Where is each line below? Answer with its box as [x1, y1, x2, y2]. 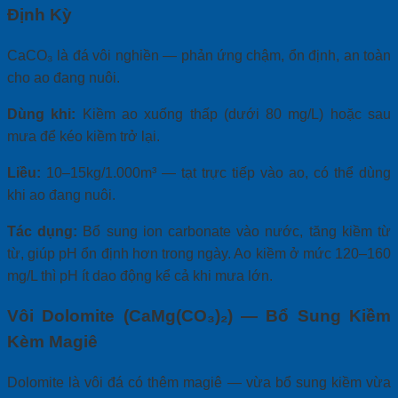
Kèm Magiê [7, 332, 98, 352]
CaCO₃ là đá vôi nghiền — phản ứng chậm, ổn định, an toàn [7, 47, 391, 63]
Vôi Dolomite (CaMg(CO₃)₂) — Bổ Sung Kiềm [7, 306, 391, 326]
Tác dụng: [7, 223, 78, 239]
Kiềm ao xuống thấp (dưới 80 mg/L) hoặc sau [76, 106, 392, 122]
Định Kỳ [7, 4, 72, 24]
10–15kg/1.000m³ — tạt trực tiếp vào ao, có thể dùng [41, 164, 391, 180]
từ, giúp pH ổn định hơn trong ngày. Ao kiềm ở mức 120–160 [7, 245, 391, 261]
